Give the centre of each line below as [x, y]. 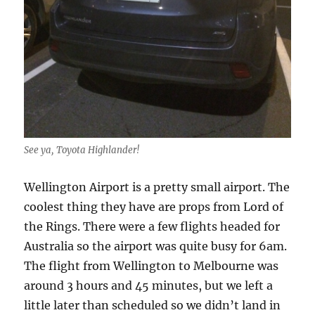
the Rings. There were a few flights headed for [152, 227]
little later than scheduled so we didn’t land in [153, 306]
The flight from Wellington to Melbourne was [152, 266]
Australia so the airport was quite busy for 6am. [156, 246]
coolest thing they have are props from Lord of [154, 207]
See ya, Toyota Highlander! [82, 150]
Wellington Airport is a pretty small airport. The [157, 187]
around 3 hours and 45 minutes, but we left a [149, 286]
